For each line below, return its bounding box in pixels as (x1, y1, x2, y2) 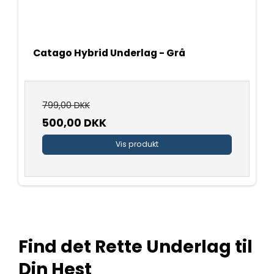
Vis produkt (116, 139, 158, 150)
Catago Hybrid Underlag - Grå (33, 46, 185, 61)
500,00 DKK (42, 116, 106, 131)
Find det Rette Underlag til (18, 234, 253, 259)
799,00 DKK (42, 99, 90, 112)
